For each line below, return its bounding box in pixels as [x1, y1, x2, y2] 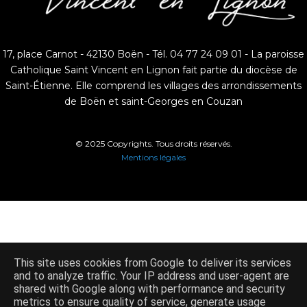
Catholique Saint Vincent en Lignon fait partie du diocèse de [10, 64, 297, 77]
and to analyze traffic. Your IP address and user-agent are [14, 269, 289, 283]
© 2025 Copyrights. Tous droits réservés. [75, 138, 232, 149]
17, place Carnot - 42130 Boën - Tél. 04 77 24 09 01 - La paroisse [3, 48, 304, 61]
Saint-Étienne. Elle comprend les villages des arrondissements [5, 79, 302, 93]
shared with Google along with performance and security [14, 282, 285, 296]
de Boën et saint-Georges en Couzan [64, 95, 243, 108]
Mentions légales [121, 152, 186, 163]
